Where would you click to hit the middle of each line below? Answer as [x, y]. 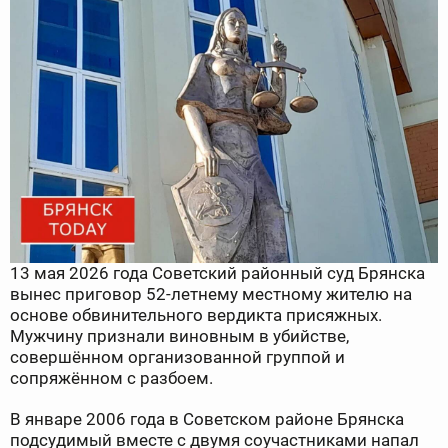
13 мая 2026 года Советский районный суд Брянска [217, 273]
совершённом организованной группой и [177, 357]
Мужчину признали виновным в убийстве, [179, 336]
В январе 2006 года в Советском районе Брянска [207, 419]
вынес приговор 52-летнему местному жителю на [211, 294]
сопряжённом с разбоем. [111, 378]
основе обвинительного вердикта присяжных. [196, 315]
